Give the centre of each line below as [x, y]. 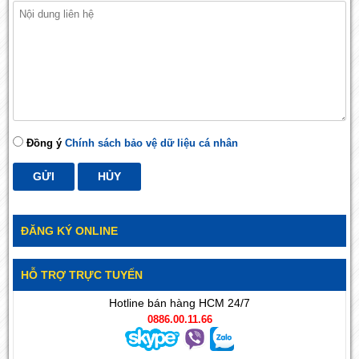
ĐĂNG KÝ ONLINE [70, 230]
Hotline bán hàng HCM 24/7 [179, 303]
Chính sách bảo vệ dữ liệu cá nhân [152, 143]
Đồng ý [44, 143]
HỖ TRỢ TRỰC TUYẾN [82, 274]
